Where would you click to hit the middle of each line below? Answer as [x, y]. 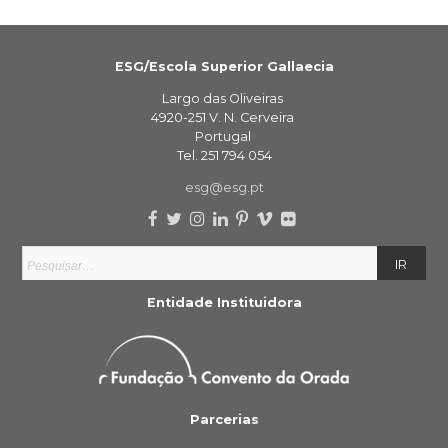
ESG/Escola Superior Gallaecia [224, 67]
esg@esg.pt [224, 187]
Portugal [224, 137]
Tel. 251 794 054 [224, 156]
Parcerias [224, 419]
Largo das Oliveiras [224, 99]
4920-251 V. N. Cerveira [224, 118]
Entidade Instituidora [224, 303]
